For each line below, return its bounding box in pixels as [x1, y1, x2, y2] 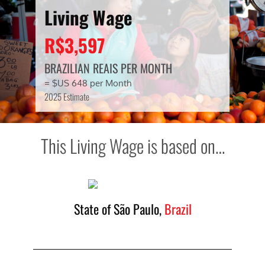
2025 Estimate [44, 90, 89, 104]
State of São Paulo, [73, 199, 164, 218]
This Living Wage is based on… [40, 131, 225, 159]
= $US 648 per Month [44, 77, 131, 89]
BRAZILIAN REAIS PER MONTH [44, 59, 172, 77]
